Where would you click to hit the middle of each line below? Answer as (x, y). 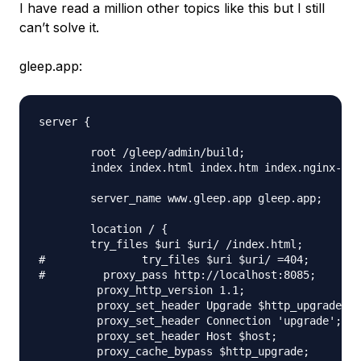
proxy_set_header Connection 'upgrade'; (190, 321)
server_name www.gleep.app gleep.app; (180, 198)
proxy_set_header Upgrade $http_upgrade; (193, 305)
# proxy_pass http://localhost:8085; (177, 275)
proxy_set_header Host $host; (158, 336)
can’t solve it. (59, 27)
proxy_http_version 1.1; (142, 290)
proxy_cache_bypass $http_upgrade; (174, 351)
